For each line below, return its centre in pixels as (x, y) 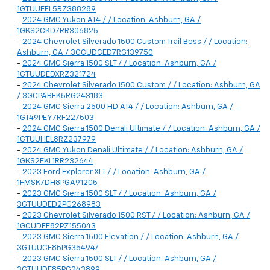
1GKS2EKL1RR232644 (55, 162)
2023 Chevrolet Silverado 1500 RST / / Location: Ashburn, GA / (136, 216)
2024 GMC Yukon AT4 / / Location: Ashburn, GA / (111, 20)
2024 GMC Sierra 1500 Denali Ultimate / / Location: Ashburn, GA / (141, 129)
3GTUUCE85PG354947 (58, 248)
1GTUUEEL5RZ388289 (56, 10)
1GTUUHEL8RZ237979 (56, 140)
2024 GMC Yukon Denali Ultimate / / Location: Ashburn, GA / (133, 151)
